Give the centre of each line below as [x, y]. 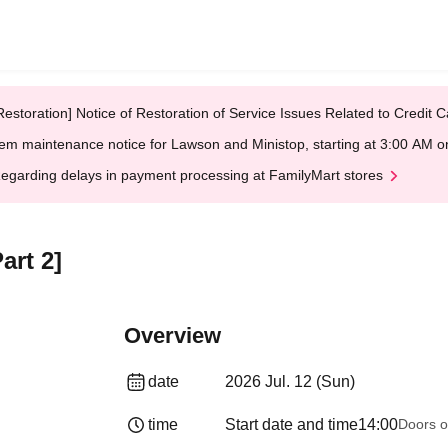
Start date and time [291, 424]
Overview [172, 335]
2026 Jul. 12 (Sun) [289, 381]
